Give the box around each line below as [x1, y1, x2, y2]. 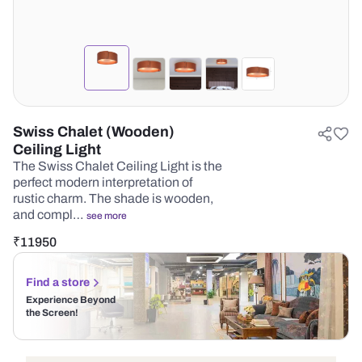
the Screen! [26, 307, 78, 318]
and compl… [13, 208, 86, 221]
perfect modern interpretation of [13, 175, 192, 189]
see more [86, 210, 127, 221]
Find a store [26, 276, 90, 288]
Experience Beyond [26, 294, 116, 305]
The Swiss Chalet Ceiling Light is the [13, 159, 222, 173]
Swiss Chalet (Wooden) [13, 124, 175, 140]
